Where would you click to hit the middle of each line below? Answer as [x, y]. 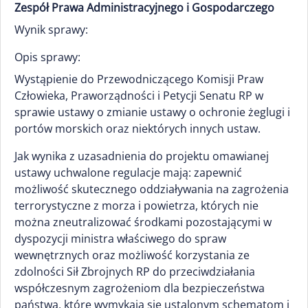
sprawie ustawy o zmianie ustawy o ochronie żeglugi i [152, 112]
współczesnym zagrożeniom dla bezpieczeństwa [140, 288]
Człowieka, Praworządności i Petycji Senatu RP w [139, 96]
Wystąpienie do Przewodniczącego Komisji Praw [139, 79]
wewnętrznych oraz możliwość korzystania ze [132, 255]
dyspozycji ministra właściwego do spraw [120, 239]
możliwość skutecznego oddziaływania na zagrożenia [152, 189]
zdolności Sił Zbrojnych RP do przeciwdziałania [135, 272]
